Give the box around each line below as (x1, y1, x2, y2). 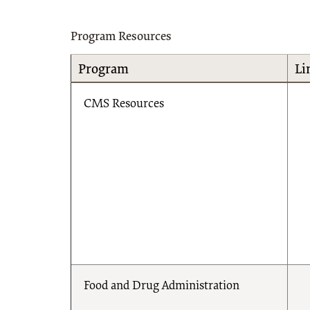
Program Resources (71, 30, 172, 44)
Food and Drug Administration (84, 280, 239, 293)
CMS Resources (84, 98, 164, 111)
